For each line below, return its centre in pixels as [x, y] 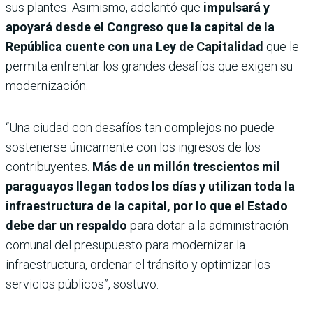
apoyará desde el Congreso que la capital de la [140, 27]
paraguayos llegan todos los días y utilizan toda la [150, 186]
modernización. [47, 85]
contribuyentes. [49, 166]
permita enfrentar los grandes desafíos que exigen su [149, 66]
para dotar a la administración [208, 225]
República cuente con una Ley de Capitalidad [136, 46]
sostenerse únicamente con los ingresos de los [133, 147]
